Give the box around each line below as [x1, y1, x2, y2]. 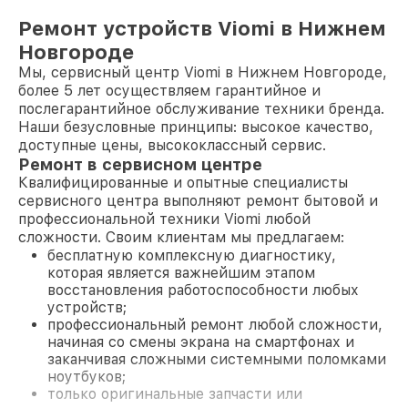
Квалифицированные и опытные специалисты [18, 174, 348, 191]
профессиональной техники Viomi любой [18, 210, 311, 228]
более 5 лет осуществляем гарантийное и [18, 82, 321, 99]
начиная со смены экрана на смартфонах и [47, 333, 354, 351]
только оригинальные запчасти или [47, 385, 302, 403]
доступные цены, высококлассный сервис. [18, 137, 326, 154]
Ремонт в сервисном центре [18, 155, 262, 174]
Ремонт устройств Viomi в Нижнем [18, 16, 386, 40]
